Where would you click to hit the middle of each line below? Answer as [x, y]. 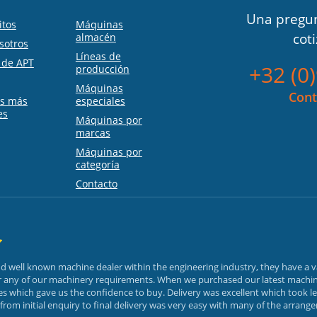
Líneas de [98, 57]
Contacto [96, 184]
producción [102, 69]
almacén [96, 38]
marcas [93, 133]
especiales [100, 101]
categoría [97, 165]
